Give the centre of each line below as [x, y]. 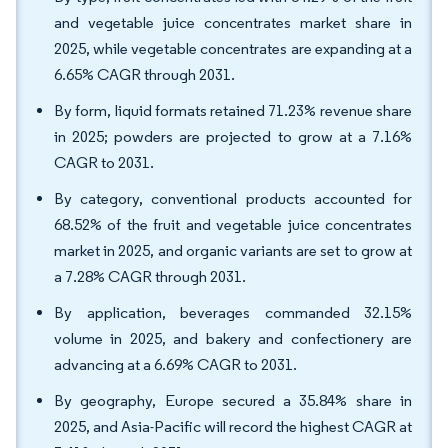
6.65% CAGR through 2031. [144, 74]
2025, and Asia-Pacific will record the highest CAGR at [233, 426]
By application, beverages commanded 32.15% [233, 312]
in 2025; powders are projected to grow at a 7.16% [233, 136]
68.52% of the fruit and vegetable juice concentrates [233, 224]
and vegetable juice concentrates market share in [233, 22]
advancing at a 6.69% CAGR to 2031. [175, 364]
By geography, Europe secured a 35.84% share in [233, 400]
